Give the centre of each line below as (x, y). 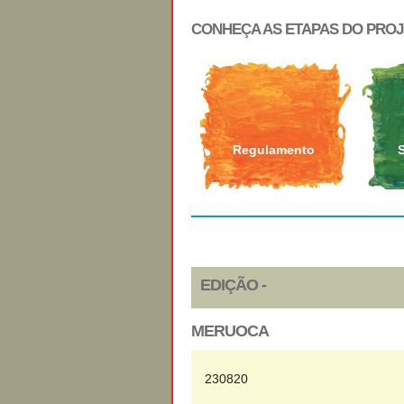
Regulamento (274, 150)
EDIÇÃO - (233, 285)
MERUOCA (230, 331)
